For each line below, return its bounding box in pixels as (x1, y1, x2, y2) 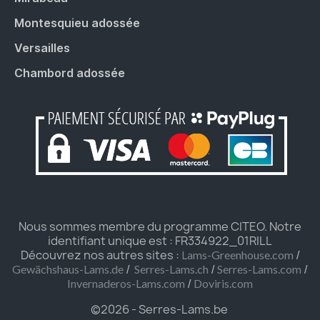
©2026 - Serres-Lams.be (90, 301, 230, 317)
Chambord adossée (14, 65, 125, 80)
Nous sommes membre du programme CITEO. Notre (19, 218, 301, 234)
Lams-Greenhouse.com (181, 247, 294, 261)
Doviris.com (194, 276, 253, 290)
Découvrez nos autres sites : (20, 246, 181, 263)
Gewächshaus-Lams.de (12, 261, 124, 276)
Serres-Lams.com (217, 261, 301, 276)
